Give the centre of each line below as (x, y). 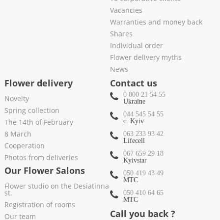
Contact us (134, 83)
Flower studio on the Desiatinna (56, 186)
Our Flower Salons (44, 171)
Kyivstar (135, 161)
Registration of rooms (40, 205)
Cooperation (24, 146)
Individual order (137, 46)
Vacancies (126, 10)
